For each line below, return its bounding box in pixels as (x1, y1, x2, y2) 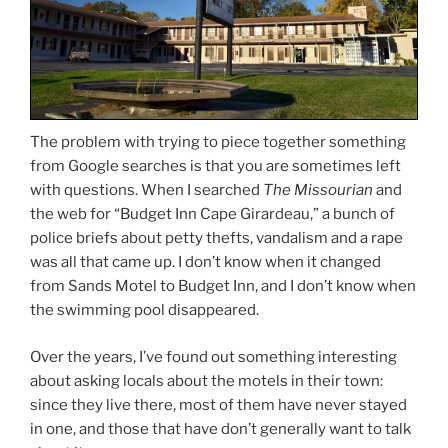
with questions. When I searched (30, 181, 263, 200)
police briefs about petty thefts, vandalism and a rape (30, 229, 403, 248)
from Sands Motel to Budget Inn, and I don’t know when (30, 277, 416, 296)
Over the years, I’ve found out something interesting (30, 347, 397, 366)
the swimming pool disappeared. (30, 301, 259, 320)
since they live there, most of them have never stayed (30, 395, 407, 414)
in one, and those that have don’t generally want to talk (30, 419, 411, 438)
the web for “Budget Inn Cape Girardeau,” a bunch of (30, 205, 395, 224)
